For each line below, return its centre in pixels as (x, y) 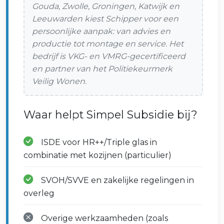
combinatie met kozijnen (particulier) (97, 155)
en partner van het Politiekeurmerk (102, 69)
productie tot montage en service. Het (108, 44)
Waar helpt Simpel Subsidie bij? (110, 114)
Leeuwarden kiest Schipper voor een (105, 19)
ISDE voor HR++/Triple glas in (98, 142)
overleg (39, 193)
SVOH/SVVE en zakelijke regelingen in (116, 180)
